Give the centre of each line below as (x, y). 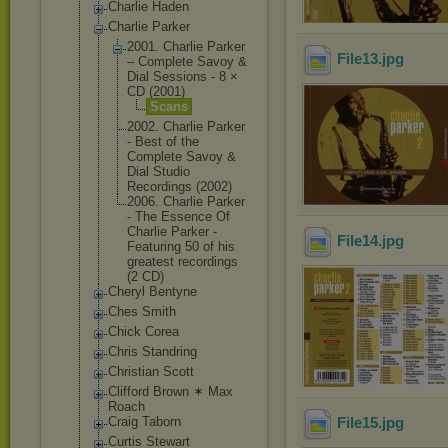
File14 (357, 241)
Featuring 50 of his (181, 246)
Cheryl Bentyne (152, 291)
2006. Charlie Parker (186, 201)
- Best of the (163, 141)
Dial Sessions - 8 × (182, 76)
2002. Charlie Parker (186, 126)
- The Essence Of (178, 216)
